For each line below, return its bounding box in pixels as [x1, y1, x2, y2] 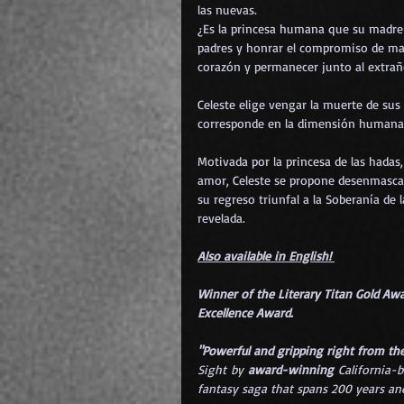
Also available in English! [197, 247, 335, 263]
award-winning [248, 361, 334, 377]
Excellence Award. [197, 304, 293, 320]
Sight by [197, 361, 248, 377]
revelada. [197, 209, 245, 225]
